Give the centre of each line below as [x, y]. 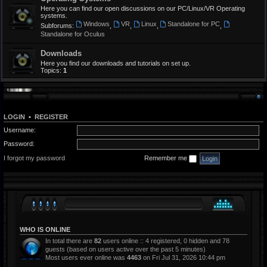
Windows [96, 24]
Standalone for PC [194, 24]
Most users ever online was [86, 257]
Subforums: [57, 26]
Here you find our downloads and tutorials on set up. [116, 63]
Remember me [167, 158]
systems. [54, 16]
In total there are [70, 240]
